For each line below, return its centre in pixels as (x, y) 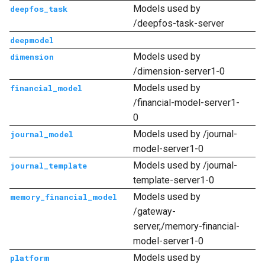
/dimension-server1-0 (179, 71)
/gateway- (154, 211)
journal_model (42, 134)
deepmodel (32, 40)
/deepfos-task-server (179, 23)
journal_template (49, 166)
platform (30, 258)
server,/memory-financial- (186, 226)
